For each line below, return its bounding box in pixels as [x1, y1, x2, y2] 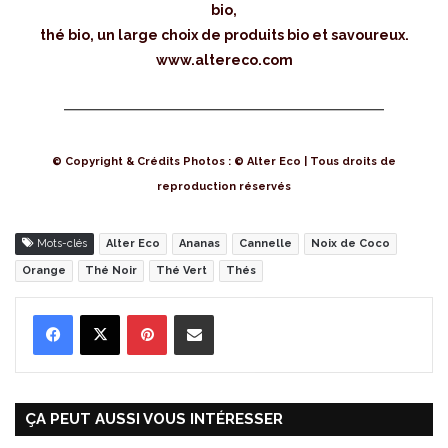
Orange [22, 263, 66, 277]
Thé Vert [156, 263, 207, 277]
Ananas [179, 236, 220, 250]
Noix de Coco [311, 236, 390, 250]
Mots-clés [34, 236, 87, 250]
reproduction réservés [157, 179, 291, 193]
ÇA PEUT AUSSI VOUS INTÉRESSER [25, 409, 283, 428]
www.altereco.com [155, 51, 293, 68]
